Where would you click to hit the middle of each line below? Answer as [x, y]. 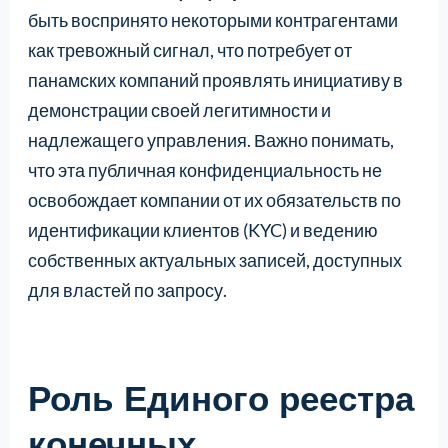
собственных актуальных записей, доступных [214, 260]
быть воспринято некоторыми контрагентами [212, 20]
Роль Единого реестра [220, 398]
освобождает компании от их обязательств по [214, 200]
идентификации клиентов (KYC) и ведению [202, 230]
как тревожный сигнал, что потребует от [189, 50]
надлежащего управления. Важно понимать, [210, 140]
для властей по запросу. [127, 290]
